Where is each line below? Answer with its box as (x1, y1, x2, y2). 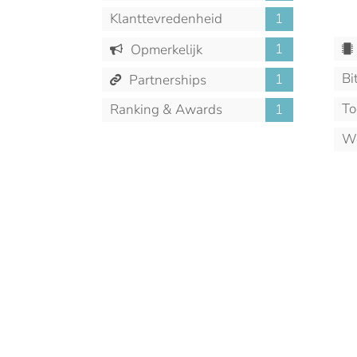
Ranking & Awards (109, 100, 222, 119)
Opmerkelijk (127, 41, 203, 59)
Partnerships (126, 71, 207, 89)
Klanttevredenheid (109, 10, 222, 28)
